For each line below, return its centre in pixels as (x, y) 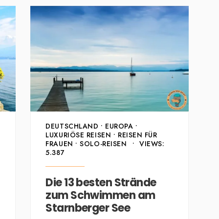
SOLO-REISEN (103, 144)
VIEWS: (152, 144)
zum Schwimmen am (100, 196)
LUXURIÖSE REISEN (78, 135)
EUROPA (119, 126)
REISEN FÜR (137, 135)
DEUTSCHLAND (72, 126)
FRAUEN (59, 144)
